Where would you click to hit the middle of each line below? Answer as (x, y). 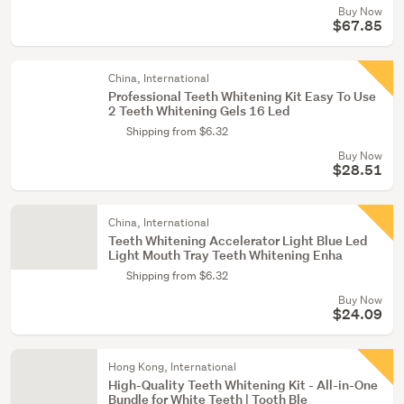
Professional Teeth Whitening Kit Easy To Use (242, 96)
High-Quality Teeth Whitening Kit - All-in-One (243, 385)
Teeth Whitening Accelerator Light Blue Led (238, 240)
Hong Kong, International (172, 367)
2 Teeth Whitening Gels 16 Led (199, 110)
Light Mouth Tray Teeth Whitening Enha (225, 255)
